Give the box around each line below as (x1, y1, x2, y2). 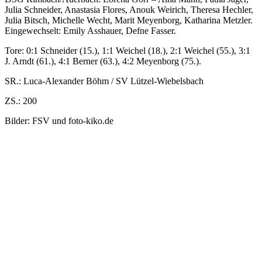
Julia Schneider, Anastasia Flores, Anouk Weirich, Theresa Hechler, (5, 4, 253, 15)
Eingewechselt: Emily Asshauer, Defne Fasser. (5, 25, 176, 36)
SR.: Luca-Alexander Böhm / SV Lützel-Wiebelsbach (5, 75, 204, 86)
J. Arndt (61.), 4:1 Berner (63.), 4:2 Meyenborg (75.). (5, 56, 201, 66)
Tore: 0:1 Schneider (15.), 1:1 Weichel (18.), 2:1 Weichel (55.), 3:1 (5, 45, 250, 56)
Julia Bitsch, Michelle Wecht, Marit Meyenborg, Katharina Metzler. (5, 15, 253, 25)
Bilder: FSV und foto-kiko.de (5, 115, 113, 126)
